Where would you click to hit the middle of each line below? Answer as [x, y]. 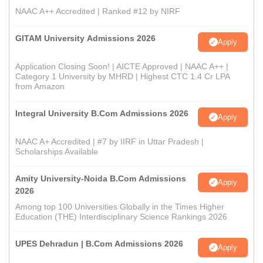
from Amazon [40, 87]
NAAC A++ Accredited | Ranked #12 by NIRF [98, 11]
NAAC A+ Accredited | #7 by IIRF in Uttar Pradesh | [109, 142]
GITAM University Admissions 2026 [85, 38]
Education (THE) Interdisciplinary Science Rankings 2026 [121, 217]
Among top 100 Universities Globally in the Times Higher [120, 207]
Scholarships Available [57, 152]
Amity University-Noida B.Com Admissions [101, 179]
